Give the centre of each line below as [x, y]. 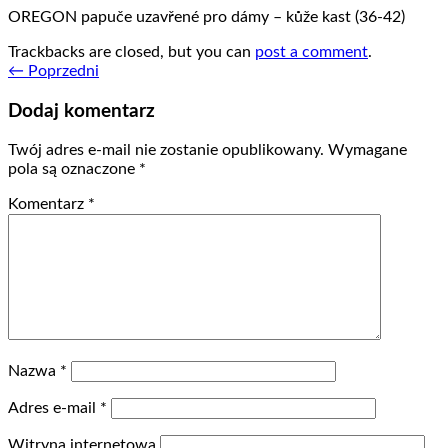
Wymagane [367, 150]
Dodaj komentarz [81, 111]
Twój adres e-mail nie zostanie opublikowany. [166, 150]
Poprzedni [61, 70]
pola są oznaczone [73, 169]
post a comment [311, 51]
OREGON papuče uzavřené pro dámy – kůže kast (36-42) [206, 16]
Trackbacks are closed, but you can [131, 51]
